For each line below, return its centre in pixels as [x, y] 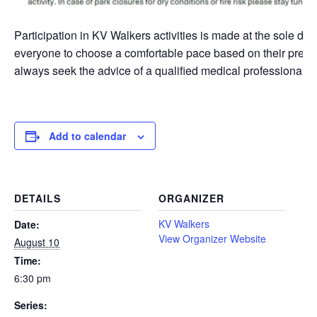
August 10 [37, 242]
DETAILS [38, 198]
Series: [31, 305]
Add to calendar [87, 136]
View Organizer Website [212, 238]
